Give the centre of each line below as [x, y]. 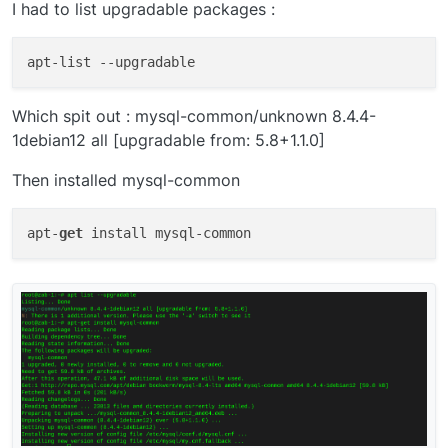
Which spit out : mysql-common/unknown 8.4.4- [194, 116]
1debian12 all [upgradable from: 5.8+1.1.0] [168, 140]
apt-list [63, 62]
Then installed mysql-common [126, 180]
